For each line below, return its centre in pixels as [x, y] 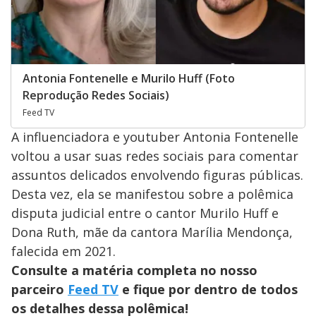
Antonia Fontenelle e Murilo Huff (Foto [129, 79]
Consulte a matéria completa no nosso [134, 271]
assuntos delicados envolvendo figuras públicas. [157, 175]
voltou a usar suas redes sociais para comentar [155, 156]
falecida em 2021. [63, 251]
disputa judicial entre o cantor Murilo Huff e [145, 213]
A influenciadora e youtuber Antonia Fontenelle [155, 137]
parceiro [39, 290]
